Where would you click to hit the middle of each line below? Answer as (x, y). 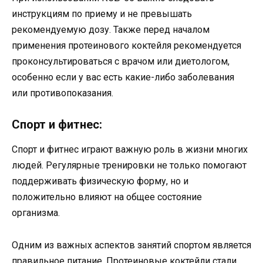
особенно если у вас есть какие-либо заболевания (123, 77)
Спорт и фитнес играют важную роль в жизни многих (130, 150)
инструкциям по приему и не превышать (102, 14)
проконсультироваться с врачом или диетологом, (121, 62)
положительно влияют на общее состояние (107, 197)
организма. (36, 213)
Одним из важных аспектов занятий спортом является (131, 245)
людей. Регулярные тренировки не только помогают (129, 166)
